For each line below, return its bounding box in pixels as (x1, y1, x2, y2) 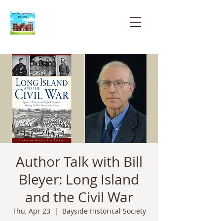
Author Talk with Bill (15, 152, 143, 171)
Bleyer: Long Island (19, 170, 139, 188)
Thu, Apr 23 (12, 206, 50, 216)
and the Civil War (25, 188, 133, 206)
